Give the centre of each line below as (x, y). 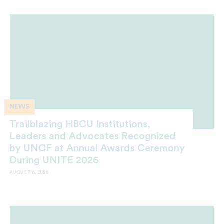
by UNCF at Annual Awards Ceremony (97, 149)
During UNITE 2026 (54, 161)
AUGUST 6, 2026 (29, 173)
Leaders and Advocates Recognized (93, 137)
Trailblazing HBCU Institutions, (80, 125)
